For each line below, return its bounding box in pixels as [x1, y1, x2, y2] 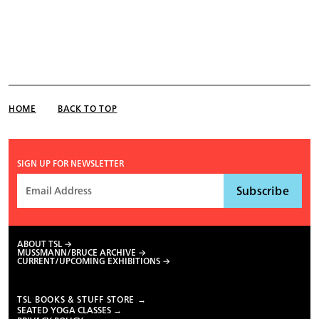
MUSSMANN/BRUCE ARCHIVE [17, 244, 136, 260]
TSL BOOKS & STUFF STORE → [17, 291, 147, 307]
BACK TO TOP [57, 101, 117, 117]
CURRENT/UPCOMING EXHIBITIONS [17, 253, 160, 268]
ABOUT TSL [17, 236, 62, 251]
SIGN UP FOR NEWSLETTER [17, 156, 124, 172]
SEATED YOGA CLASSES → [17, 302, 122, 318]
